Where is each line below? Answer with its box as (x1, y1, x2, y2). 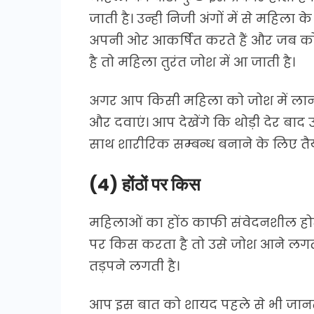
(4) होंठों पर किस (89, 172, 200, 197)
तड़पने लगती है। (89, 257, 179, 275)
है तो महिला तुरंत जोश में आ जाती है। (89, 53, 295, 71)
